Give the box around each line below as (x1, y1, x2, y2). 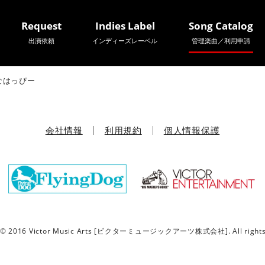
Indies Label (95, 19, 155, 33)
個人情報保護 (163, 124, 220, 137)
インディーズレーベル (92, 36, 158, 45)
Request (21, 19, 62, 33)
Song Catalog (188, 19, 253, 33)
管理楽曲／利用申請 (191, 36, 250, 45)
